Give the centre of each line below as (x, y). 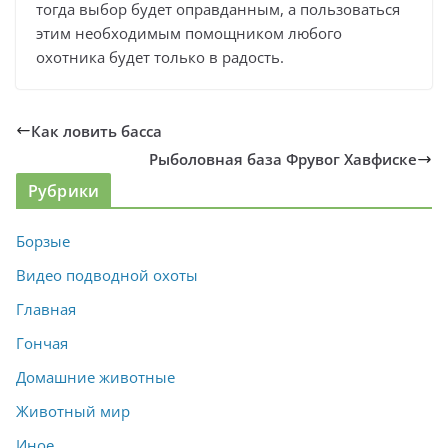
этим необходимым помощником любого (189, 32)
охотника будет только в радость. (160, 56)
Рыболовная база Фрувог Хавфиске (283, 159)
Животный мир (73, 411)
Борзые (43, 241)
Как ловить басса (96, 130)
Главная (46, 309)
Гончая (42, 343)
